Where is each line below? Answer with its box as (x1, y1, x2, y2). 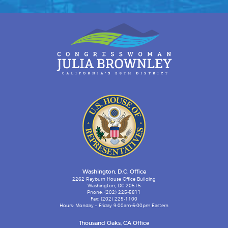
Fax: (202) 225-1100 (91, 197, 137, 202)
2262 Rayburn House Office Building (72, 177, 156, 182)
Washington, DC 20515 (87, 184, 141, 189)
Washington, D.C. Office (82, 169, 146, 175)
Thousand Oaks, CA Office (79, 221, 149, 226)
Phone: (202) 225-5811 (87, 190, 141, 195)
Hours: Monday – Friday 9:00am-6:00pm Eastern (60, 204, 168, 209)
